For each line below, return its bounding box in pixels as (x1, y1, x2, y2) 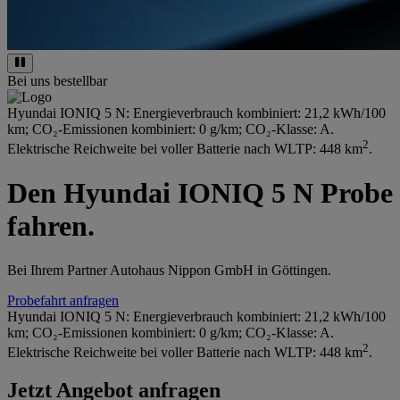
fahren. (7, 210, 95, 243)
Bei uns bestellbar (7, 73, 107, 89)
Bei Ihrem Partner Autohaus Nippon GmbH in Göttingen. (7, 262, 331, 278)
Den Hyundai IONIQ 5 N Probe (7, 177, 393, 210)
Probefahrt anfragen (7, 292, 119, 308)
